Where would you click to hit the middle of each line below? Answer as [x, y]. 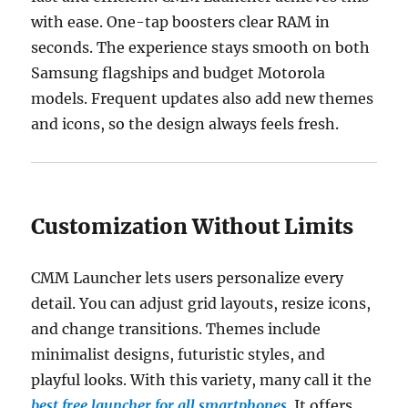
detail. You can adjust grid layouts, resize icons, [201, 303]
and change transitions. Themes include [176, 328]
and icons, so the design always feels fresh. [185, 123]
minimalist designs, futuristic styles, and [178, 354]
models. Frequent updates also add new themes [203, 98]
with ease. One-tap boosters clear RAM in [181, 21]
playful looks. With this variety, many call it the [202, 379]
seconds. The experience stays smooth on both [201, 47]
